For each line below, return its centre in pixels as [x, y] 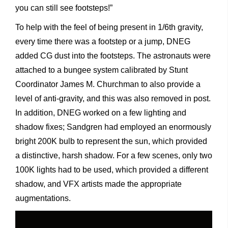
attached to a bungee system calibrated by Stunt [102, 70]
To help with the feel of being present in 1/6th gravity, [109, 27]
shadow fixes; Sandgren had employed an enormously [113, 127]
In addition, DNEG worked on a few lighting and [101, 112]
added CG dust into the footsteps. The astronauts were [113, 55]
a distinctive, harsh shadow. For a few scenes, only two [114, 155]
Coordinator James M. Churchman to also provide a [108, 84]
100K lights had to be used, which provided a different [112, 169]
